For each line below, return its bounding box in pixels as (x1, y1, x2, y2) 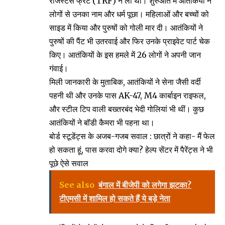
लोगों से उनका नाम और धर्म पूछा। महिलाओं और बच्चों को (49, 9, 209, 20)
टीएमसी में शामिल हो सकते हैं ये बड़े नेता (59, 193, 170, 204)
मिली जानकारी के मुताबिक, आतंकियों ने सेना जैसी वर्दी (49, 77, 201, 87)
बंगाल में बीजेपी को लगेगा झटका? (98, 180, 191, 190)
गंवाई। (49, 63, 68, 74)
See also (59, 180, 94, 190)
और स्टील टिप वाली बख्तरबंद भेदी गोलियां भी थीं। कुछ (49, 104, 204, 115)
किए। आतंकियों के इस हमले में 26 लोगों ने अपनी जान (49, 50, 201, 60)
